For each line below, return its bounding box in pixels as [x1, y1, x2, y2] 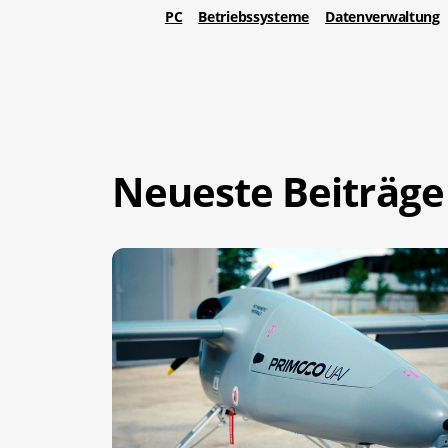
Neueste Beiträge [112, 163, 444, 219]
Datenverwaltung [325, 7, 440, 27]
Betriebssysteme [198, 7, 310, 27]
